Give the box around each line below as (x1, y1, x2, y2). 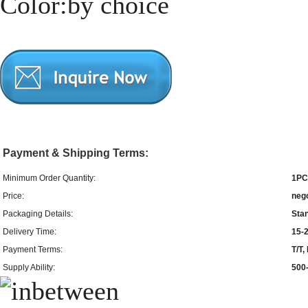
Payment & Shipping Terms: (3, 147, 148, 159)
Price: (3, 191, 24, 201)
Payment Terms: (3, 245, 63, 254)
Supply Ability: (3, 263, 55, 272)
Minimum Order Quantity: (3, 173, 96, 183)
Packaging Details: (3, 209, 73, 219)
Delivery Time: (3, 227, 56, 236)
